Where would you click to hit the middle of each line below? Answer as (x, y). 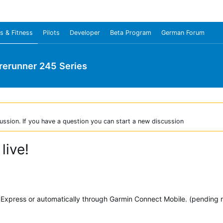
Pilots (51, 33)
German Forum (183, 33)
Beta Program (131, 33)
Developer (85, 33)
